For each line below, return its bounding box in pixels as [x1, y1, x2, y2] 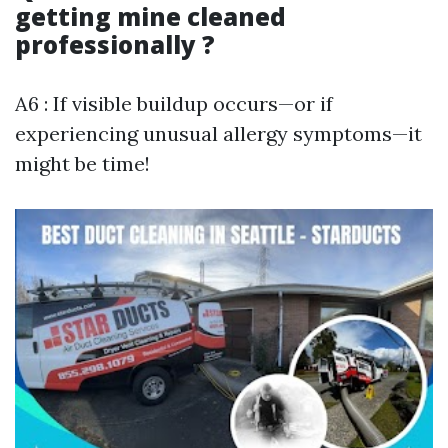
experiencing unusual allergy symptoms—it [15, 121, 422, 147]
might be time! [15, 151, 150, 177]
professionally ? [15, 28, 215, 62]
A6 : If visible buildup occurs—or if [15, 91, 333, 117]
